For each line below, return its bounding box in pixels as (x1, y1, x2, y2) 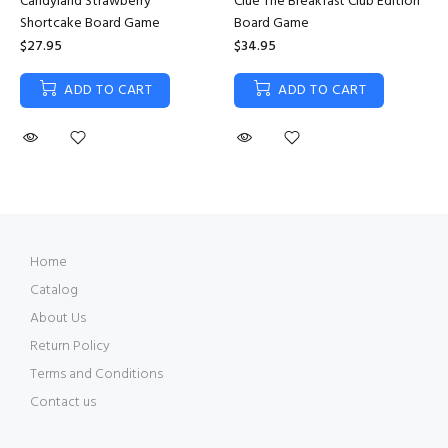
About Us (30, 307, 86, 330)
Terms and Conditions (30, 363, 163, 386)
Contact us (30, 391, 96, 414)
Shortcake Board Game (20, 12, 160, 35)
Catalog (30, 279, 78, 302)
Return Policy (30, 335, 110, 358)
